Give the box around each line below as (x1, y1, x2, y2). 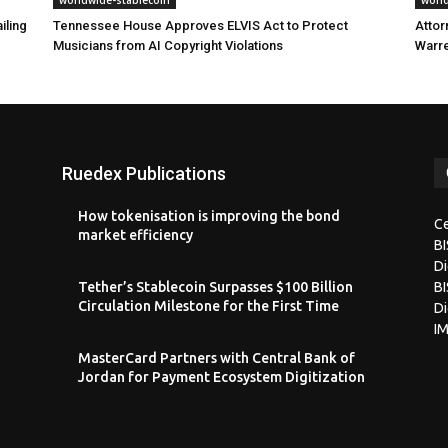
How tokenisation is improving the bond (78, 207, 340, 224)
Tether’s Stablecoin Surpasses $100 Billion (78, 278, 353, 295)
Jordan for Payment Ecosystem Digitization (78, 368, 365, 385)
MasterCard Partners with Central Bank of (78, 349, 355, 366)
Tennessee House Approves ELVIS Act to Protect (52, 17, 348, 33)
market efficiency (78, 226, 193, 243)
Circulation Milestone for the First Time (78, 297, 339, 314)
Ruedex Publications (62, 162, 226, 184)
